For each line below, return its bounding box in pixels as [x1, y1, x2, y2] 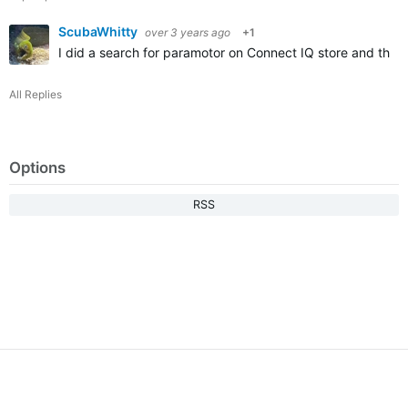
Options [9, 158, 66, 177]
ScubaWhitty [58, 24, 140, 39]
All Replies [9, 87, 62, 101]
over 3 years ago [145, 25, 230, 39]
